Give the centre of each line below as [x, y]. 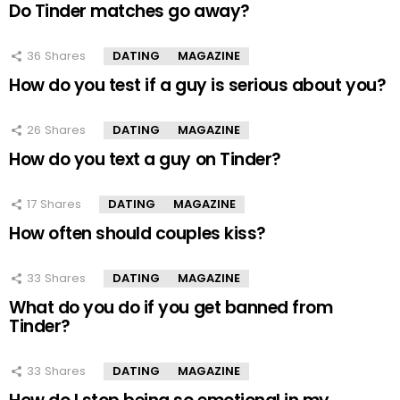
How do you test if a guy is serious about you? [198, 85]
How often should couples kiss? [137, 233]
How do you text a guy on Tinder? [145, 159]
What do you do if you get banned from [171, 307]
